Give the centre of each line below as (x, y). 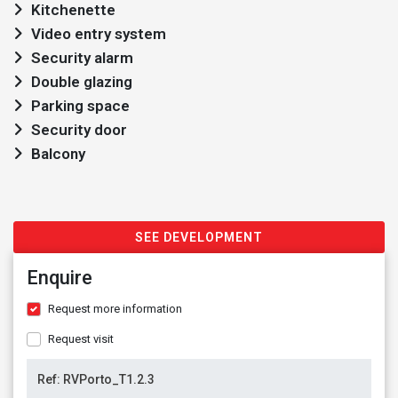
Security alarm (82, 58)
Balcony (58, 154)
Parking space (80, 106)
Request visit (81, 339)
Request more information (115, 309)
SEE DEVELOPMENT (199, 237)
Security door (79, 130)
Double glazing (82, 82)
